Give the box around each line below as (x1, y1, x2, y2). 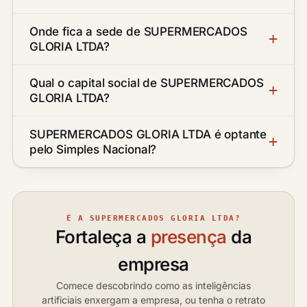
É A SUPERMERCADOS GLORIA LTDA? (66, 214, 241, 222)
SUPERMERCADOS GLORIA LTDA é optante (29, 127, 267, 141)
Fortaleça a (55, 226, 151, 247)
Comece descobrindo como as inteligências (56, 280, 251, 291)
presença (150, 226, 227, 247)
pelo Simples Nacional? (29, 143, 157, 156)
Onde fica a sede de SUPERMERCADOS (29, 25, 247, 38)
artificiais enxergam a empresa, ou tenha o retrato (42, 294, 265, 306)
